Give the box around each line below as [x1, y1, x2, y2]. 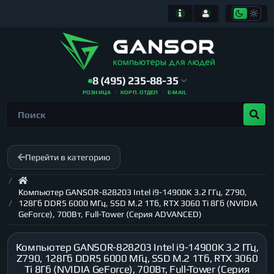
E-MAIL [168, 89, 187, 95]
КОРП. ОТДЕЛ [120, 89, 158, 95]
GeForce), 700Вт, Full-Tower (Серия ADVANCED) [18, 209, 202, 219]
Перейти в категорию [25, 152, 110, 162]
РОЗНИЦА [82, 89, 111, 95]
